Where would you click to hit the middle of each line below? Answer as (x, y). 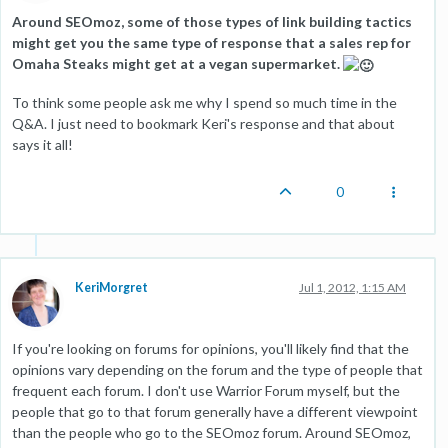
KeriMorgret (111, 287)
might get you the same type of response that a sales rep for (211, 42)
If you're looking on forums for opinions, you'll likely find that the (210, 348)
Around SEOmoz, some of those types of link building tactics (212, 21)
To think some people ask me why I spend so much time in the (204, 102)
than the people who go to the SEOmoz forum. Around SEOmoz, (211, 432)
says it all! (42, 144)
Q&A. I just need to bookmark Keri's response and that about (203, 123)
